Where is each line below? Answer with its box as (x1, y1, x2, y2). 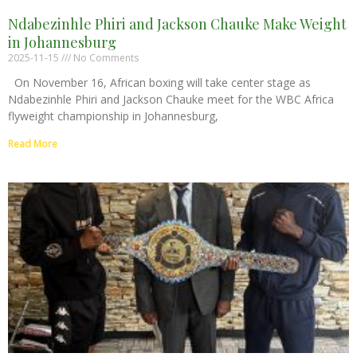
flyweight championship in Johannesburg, (8, 108, 218, 124)
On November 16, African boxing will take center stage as (8, 74, 311, 90)
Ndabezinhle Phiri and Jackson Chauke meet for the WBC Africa (8, 91, 334, 107)
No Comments (71, 50, 139, 65)
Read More (8, 136, 57, 151)
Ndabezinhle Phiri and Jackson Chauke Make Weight (8, 14, 347, 33)
